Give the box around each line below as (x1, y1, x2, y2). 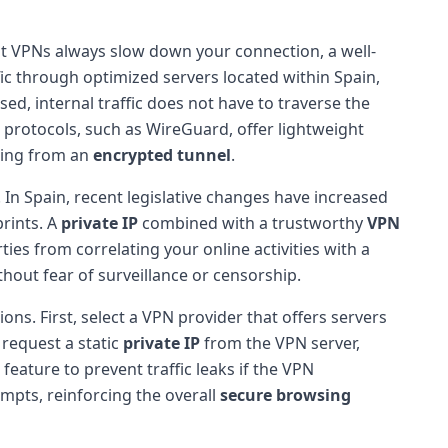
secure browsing (220, 383, 351, 406)
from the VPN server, (200, 331, 360, 354)
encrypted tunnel (93, 143, 231, 166)
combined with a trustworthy (138, 211, 367, 234)
